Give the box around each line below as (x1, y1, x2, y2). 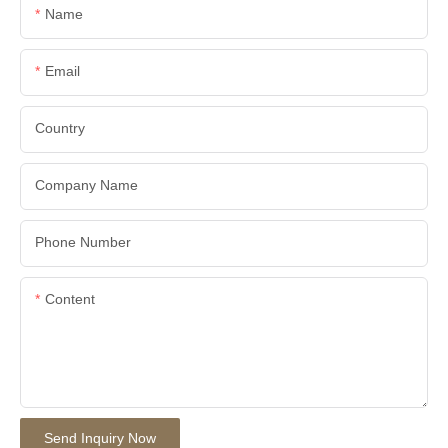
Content (45, 290, 95, 307)
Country (35, 119, 85, 136)
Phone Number (35, 233, 131, 250)
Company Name (35, 176, 138, 193)
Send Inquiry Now (44, 429, 156, 446)
